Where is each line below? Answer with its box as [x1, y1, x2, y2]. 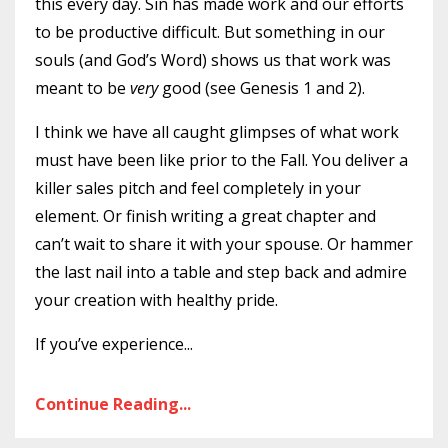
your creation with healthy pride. [35, 289, 282, 311]
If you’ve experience [35, 333, 184, 355]
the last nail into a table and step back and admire [35, 261, 407, 283]
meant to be [35, 77, 130, 99]
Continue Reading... [35, 393, 191, 415]
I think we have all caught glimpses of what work [35, 121, 399, 143]
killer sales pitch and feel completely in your [35, 177, 361, 199]
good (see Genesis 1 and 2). [158, 77, 365, 99]
